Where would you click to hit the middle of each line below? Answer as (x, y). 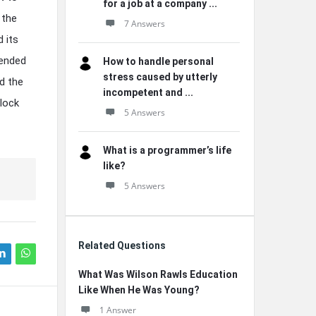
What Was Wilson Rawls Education (158, 274)
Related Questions (122, 245)
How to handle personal (158, 61)
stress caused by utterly (160, 77)
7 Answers (145, 24)
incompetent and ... (148, 92)
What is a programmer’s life (167, 150)
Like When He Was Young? (139, 290)
